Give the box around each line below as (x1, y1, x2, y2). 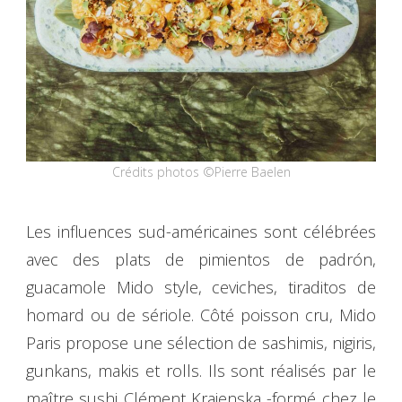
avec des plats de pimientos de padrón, (26, 249, 376, 271)
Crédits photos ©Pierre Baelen (111, 163, 291, 181)
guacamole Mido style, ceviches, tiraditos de (26, 276, 376, 299)
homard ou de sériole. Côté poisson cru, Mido (26, 304, 376, 327)
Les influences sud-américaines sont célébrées (26, 221, 376, 243)
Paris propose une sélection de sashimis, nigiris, (26, 332, 376, 354)
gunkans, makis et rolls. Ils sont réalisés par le (26, 360, 376, 382)
